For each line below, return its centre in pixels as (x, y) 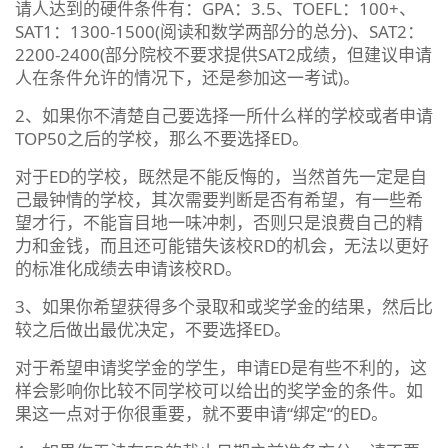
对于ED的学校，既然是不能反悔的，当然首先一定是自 (221, 176)
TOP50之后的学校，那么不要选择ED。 (162, 138)
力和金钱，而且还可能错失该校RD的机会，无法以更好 (222, 245)
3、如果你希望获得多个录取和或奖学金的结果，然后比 (224, 306)
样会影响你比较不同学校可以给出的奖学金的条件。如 (219, 390)
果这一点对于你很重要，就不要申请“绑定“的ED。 (201, 413)
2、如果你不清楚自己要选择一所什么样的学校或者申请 (224, 115)
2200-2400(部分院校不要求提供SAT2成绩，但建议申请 (223, 54)
